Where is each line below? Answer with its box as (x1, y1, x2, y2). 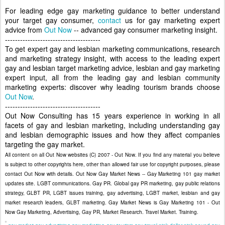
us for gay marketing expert (121, 15, 220, 25)
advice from (5, 25, 44, 35)
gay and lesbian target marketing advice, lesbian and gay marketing (5, 63, 220, 73)
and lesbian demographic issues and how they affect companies (5, 130, 220, 140)
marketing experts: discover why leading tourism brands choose (5, 82, 220, 92)
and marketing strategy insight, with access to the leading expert (5, 53, 220, 63)
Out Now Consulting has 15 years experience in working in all (5, 110, 220, 121)
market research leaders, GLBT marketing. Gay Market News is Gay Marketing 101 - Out (5, 199, 220, 206)
